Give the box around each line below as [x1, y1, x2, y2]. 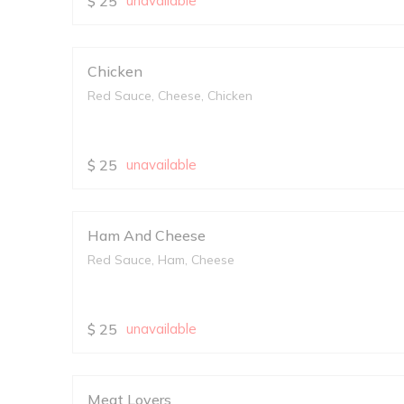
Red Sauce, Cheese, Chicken [87, 87, 252, 104]
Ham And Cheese [87, 226, 206, 244]
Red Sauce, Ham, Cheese [87, 252, 234, 268]
